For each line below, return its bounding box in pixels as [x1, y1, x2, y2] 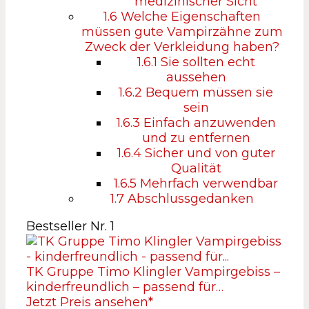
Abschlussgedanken [124, 191, 254, 206]
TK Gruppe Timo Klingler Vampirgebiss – [26, 264, 280, 279]
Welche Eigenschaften [117, 9, 261, 24]
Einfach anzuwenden [139, 115, 276, 130]
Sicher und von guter [141, 146, 275, 161]
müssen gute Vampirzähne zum [81, 24, 283, 39]
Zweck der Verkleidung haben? [85, 39, 279, 54]
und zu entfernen [141, 130, 250, 146]
